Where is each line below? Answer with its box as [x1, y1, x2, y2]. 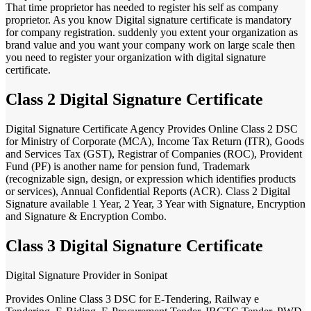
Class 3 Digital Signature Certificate [6, 237, 263, 255]
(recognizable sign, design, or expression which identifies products [6, 173, 296, 185]
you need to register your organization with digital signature [6, 51, 266, 64]
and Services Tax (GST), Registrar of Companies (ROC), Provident [6, 148, 302, 160]
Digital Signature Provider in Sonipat [6, 269, 167, 282]
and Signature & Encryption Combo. [6, 210, 167, 223]
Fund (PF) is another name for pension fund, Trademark [6, 160, 250, 173]
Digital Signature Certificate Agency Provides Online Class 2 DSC [6, 123, 298, 135]
